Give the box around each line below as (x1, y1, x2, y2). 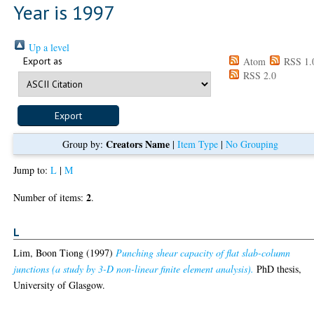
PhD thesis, (254, 262, 302, 276)
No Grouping (226, 137, 279, 151)
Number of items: (13, 190, 87, 204)
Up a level (26, 40, 70, 54)
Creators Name (106, 136, 170, 151)
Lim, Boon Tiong (13, 246, 84, 260)
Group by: (62, 137, 107, 151)
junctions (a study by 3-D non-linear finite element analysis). (13, 262, 254, 276)
